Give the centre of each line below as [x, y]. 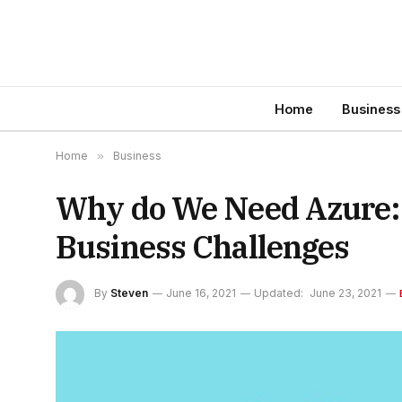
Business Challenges [203, 247]
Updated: [279, 293]
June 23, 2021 [345, 293]
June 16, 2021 [201, 293]
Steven [129, 293]
